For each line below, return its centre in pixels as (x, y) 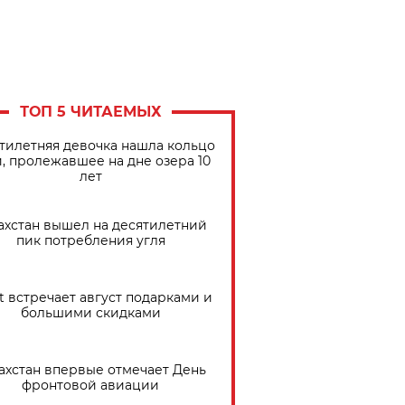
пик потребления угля (90, 240)
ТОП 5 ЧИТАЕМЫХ (90, 112)
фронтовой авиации (90, 385)
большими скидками (90, 313)
